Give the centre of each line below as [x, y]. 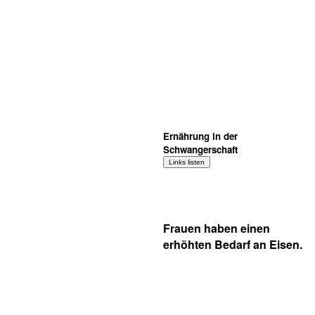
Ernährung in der [200, 136]
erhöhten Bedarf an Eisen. [233, 244]
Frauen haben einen [217, 228]
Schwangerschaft [200, 149]
